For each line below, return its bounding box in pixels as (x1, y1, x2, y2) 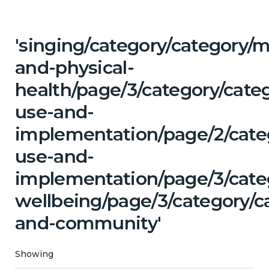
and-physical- (15, 56, 134, 79)
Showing (15, 248, 53, 259)
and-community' (15, 211, 162, 234)
